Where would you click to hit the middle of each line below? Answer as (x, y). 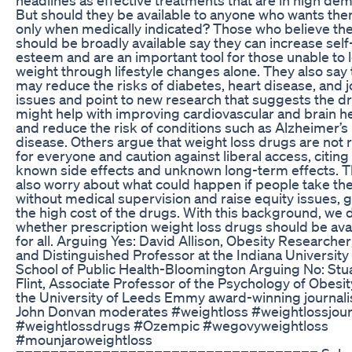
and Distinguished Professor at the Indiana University (182, 254)
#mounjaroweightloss (84, 339)
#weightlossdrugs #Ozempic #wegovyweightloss (172, 325)
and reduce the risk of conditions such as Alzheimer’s (182, 127)
